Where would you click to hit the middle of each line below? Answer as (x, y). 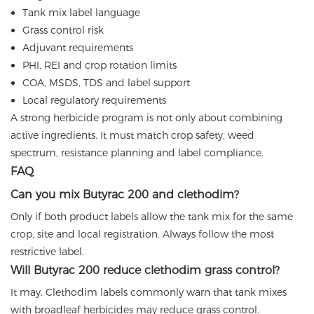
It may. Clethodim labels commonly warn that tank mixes (149, 293)
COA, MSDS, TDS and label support (106, 83)
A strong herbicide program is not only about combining (146, 118)
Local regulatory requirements (94, 101)
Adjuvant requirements (77, 48)
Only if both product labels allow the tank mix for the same (152, 217)
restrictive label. (47, 252)
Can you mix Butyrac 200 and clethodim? (125, 195)
